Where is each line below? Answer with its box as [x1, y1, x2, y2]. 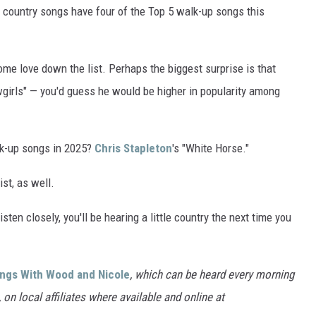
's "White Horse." [172, 141, 249, 156]
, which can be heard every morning [130, 267, 294, 282]
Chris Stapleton [95, 141, 172, 156]
